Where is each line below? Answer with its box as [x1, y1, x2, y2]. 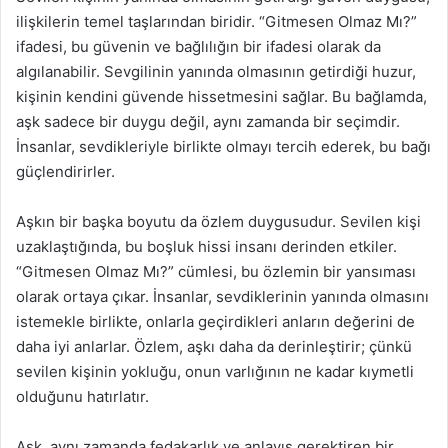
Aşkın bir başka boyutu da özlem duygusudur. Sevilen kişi [16, 211, 421, 231]
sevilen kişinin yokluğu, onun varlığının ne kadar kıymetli [16, 361, 414, 381]
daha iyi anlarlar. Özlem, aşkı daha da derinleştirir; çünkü [16, 336, 412, 356]
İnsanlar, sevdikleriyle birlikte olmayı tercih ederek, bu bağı [16, 136, 431, 156]
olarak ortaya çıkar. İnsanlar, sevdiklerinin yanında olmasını [16, 286, 429, 306]
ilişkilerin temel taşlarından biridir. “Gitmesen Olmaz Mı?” [16, 11, 417, 31]
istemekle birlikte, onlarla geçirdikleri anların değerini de [16, 311, 415, 331]
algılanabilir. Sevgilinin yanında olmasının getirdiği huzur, [16, 61, 416, 81]
